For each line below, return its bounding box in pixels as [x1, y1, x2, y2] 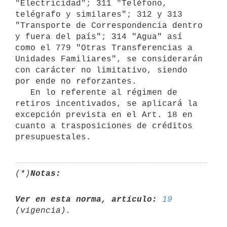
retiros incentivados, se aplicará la [15, 99, 198, 108]
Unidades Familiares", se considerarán [15, 54, 203, 64]
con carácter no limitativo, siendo [15, 65, 187, 75]
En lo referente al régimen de [15, 88, 30, 97]
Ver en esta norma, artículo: [15, 195, 157, 204]
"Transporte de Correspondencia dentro [15, 21, 203, 30]
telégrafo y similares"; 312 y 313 [15, 10, 182, 19]
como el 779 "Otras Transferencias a [15, 43, 193, 53]
